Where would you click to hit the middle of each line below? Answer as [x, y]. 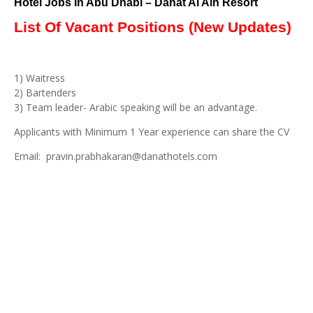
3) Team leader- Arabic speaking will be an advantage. [136, 107]
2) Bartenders [45, 92]
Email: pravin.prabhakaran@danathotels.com [116, 156]
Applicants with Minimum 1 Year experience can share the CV [152, 131]
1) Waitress [39, 78]
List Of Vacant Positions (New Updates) [153, 27]
